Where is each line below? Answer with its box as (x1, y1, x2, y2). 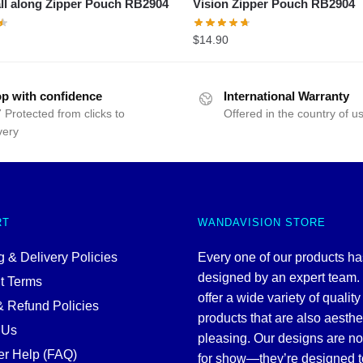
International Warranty (224, 88, 349, 103)
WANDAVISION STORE (198, 216, 326, 228)
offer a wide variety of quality (198, 290, 361, 305)
